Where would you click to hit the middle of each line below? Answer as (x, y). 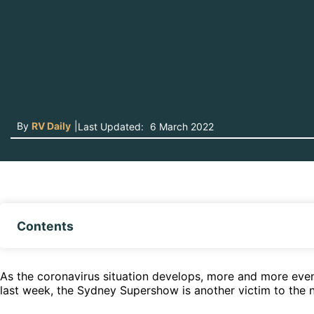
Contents (45, 226)
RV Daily (51, 126)
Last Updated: (111, 127)
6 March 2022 (180, 127)
